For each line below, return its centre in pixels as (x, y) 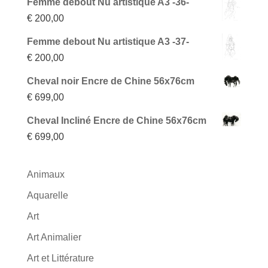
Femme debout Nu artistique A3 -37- (108, 41)
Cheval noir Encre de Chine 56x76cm (110, 81)
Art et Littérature (60, 258)
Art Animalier (54, 237)
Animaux (45, 174)
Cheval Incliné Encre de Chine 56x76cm (116, 120)
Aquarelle (47, 195)
